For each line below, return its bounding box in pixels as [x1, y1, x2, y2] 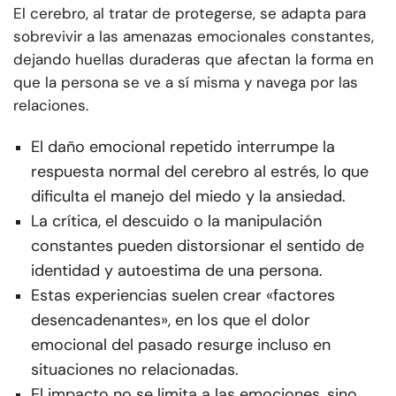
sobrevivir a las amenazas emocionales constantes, [13, 27, 374, 47]
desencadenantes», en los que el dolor [31, 309, 310, 331]
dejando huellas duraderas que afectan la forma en [13, 49, 374, 70]
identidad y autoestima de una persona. [31, 260, 323, 282]
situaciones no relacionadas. [31, 359, 239, 381]
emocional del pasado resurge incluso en [31, 334, 331, 356]
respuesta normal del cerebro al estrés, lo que [31, 161, 369, 183]
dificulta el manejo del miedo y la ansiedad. [31, 186, 346, 208]
